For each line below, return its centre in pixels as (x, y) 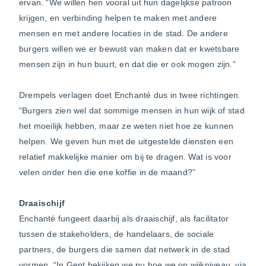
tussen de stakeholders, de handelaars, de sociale (117, 234)
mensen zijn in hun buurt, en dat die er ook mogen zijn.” (127, 64)
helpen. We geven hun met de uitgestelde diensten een (126, 141)
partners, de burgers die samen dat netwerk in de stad (125, 249)
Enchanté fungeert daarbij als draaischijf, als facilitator (124, 218)
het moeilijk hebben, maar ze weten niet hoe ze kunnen (126, 126)
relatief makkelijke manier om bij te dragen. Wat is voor (125, 156)
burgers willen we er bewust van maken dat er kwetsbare (129, 48)
